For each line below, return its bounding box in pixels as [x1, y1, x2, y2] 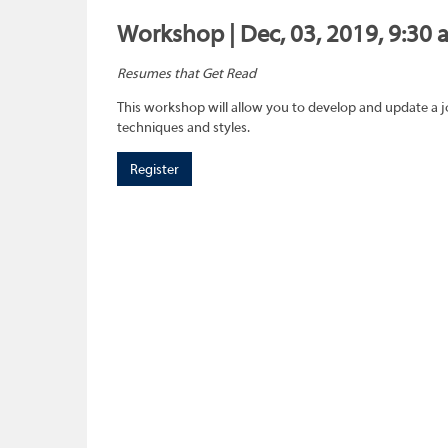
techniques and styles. [117, 120, 250, 137]
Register [130, 162, 179, 179]
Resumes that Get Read [117, 66, 256, 83]
